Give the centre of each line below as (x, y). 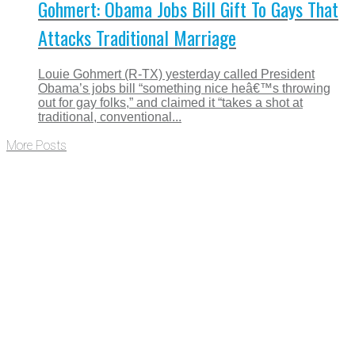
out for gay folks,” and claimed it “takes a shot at (170, 102)
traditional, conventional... (110, 116)
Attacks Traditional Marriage (137, 37)
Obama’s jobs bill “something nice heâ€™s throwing (184, 88)
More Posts (36, 145)
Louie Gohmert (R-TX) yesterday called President (176, 74)
